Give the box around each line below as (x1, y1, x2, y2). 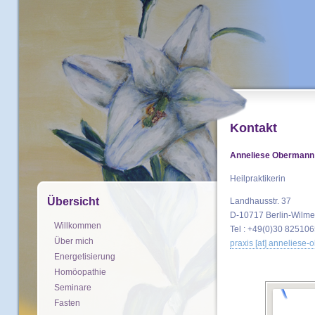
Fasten (54, 298, 80, 308)
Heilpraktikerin (230, 173, 285, 184)
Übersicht (47, 195, 99, 207)
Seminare (54, 283, 91, 292)
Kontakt (230, 121, 277, 135)
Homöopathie (54, 267, 106, 277)
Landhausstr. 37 (230, 195, 291, 206)
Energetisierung (54, 252, 115, 262)
